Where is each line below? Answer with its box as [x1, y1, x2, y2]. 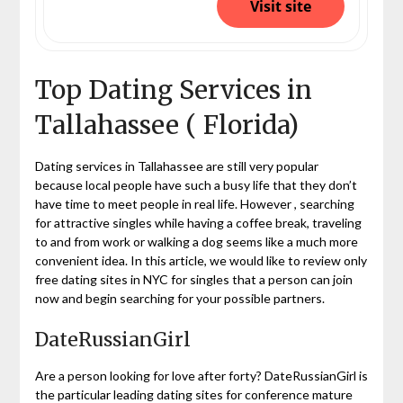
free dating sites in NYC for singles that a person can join [34, 271, 353, 287]
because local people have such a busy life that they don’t [34, 176, 357, 193]
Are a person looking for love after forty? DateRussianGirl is [34, 367, 368, 383]
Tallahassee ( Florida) [34, 108, 299, 141]
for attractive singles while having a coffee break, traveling [34, 214, 362, 230]
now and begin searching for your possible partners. [34, 290, 325, 306]
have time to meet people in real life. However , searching [34, 195, 354, 211]
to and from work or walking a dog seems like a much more [34, 233, 358, 249]
